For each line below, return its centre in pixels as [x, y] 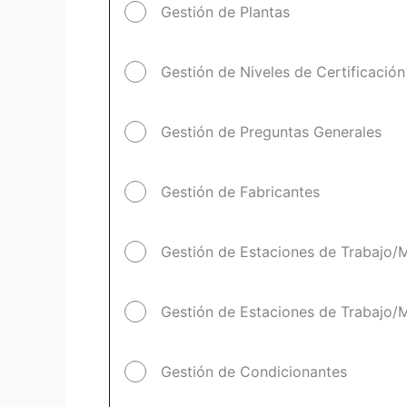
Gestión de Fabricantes [240, 192]
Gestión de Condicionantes [254, 372]
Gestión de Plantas [225, 12]
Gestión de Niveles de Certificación [283, 72]
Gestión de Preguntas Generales [271, 132]
